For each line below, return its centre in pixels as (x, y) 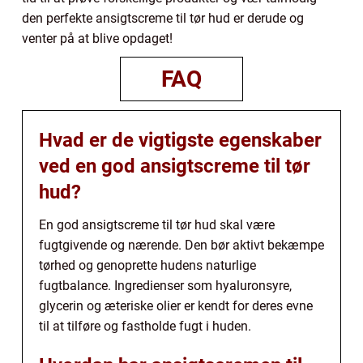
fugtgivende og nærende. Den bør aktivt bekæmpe (181, 246)
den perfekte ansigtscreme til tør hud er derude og (163, 19)
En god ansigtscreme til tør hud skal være (157, 225)
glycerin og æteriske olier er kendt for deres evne (176, 306)
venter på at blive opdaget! (97, 39)
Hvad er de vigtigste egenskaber (180, 141)
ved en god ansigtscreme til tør (175, 167)
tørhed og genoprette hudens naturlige (147, 266)
